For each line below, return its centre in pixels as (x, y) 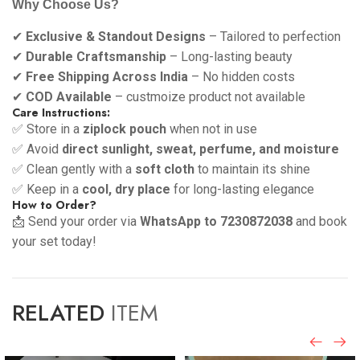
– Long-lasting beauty (229, 56)
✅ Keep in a (47, 189)
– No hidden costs (241, 76)
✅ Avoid (37, 149)
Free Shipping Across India (107, 76)
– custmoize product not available (209, 96)
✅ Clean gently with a (74, 169)
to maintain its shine (252, 169)
